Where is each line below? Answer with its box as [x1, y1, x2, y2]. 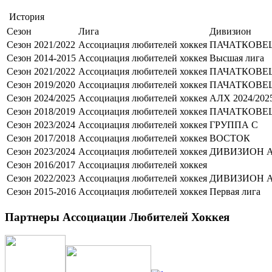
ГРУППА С [209, 120, 258, 130]
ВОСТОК [209, 133, 250, 143]
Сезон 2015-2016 [7, 186, 76, 197]
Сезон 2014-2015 [7, 53, 76, 63]
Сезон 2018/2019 [7, 106, 75, 117]
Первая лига [209, 186, 260, 197]
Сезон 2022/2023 [7, 173, 75, 183]
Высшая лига [209, 53, 264, 63]
